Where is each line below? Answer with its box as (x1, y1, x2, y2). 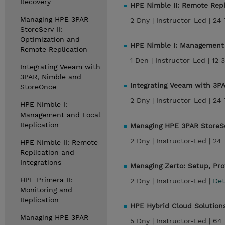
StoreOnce (20, 83, 56, 91)
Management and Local (20, 110, 100, 119)
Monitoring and (20, 186, 72, 194)
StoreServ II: (20, 25, 62, 33)
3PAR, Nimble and (20, 73, 81, 81)
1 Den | (130, 56, 155, 64)
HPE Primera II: (20, 176, 72, 184)
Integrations (20, 158, 61, 166)
